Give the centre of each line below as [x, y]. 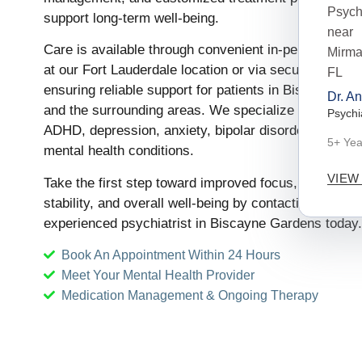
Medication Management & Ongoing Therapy [190, 295]
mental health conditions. [118, 151]
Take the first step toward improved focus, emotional [201, 183]
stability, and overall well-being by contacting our [190, 203]
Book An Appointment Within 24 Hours [171, 255]
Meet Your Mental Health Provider [158, 275]
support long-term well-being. [131, 18]
